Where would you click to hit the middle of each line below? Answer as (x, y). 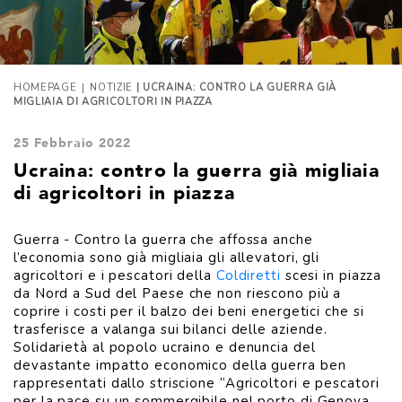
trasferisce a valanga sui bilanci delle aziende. (171, 329)
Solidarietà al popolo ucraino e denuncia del (165, 347)
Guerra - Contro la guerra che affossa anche (163, 240)
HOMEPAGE (45, 87)
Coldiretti (248, 275)
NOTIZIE (111, 87)
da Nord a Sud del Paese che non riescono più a (178, 293)
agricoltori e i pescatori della (115, 275)
